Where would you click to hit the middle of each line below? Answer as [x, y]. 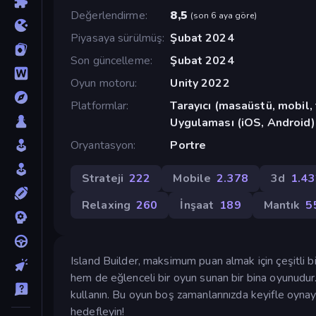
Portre [188, 145]
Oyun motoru [103, 83]
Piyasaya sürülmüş [117, 38]
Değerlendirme [108, 15]
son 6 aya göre [223, 15]
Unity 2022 [200, 83]
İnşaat [197, 205]
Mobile [192, 178]
